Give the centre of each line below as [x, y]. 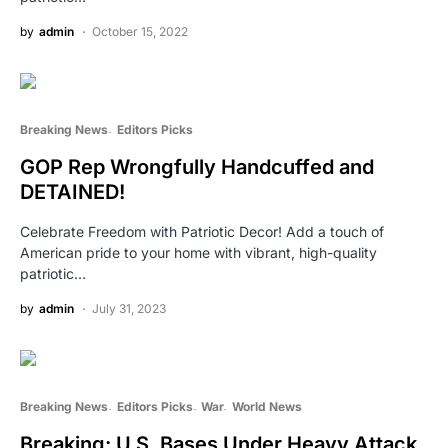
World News [266, 406]
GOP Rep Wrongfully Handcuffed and [197, 166]
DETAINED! [72, 191]
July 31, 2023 [129, 308]
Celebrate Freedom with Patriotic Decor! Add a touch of [202, 231]
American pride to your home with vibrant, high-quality [198, 252]
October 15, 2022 [140, 31]
